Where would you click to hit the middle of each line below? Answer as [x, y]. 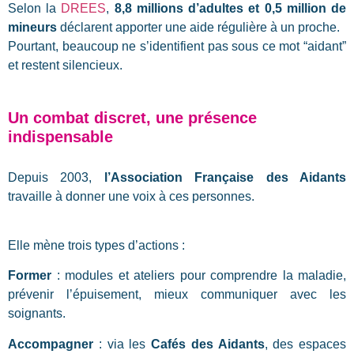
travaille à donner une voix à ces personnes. [131, 196]
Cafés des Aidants [208, 344]
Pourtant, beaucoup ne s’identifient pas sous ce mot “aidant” [177, 46]
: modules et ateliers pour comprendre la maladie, [199, 276]
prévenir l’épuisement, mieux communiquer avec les [177, 295]
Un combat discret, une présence [132, 118]
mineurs [32, 27]
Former [30, 276]
